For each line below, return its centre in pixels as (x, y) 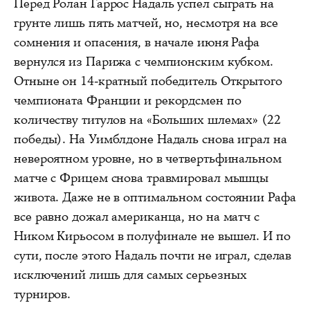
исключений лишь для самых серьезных (130, 275)
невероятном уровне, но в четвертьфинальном (148, 159)
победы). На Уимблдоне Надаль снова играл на (151, 139)
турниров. (43, 294)
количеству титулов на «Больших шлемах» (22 (147, 120)
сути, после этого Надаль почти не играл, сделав (153, 256)
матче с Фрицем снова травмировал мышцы (142, 178)
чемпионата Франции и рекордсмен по (128, 101)
